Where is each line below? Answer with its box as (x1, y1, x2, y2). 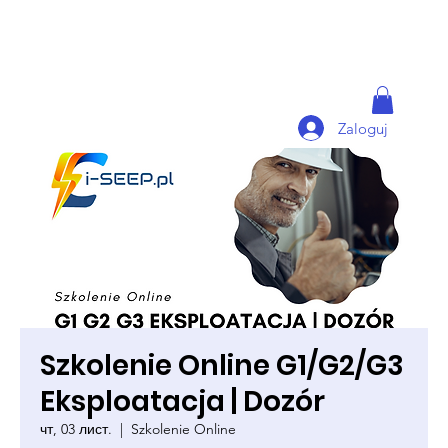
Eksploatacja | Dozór (40, 382, 325, 421)
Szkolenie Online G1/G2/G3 (40, 346, 404, 385)
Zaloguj (337, 118, 388, 138)
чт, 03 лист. (40, 420, 112, 438)
